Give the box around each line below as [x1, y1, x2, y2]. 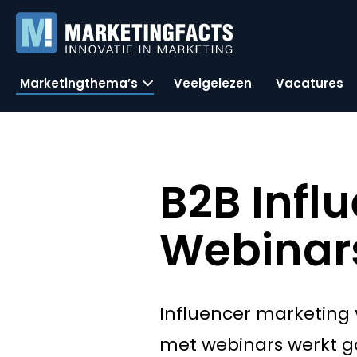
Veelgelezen [174, 74, 252, 92]
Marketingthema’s [20, 74, 138, 92]
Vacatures [276, 74, 343, 92]
